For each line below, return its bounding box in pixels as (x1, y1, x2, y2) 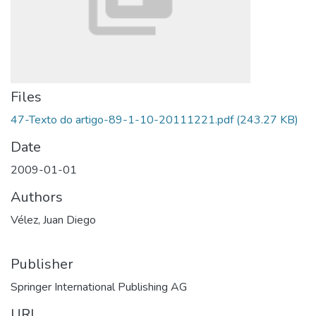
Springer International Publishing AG (11, 279, 187, 295)
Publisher (11, 255, 73, 274)
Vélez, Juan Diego (11, 212, 96, 228)
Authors (11, 188, 63, 207)
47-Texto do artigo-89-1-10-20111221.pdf (11, 112, 233, 128)
